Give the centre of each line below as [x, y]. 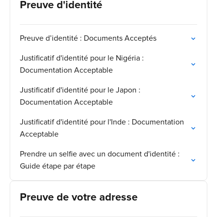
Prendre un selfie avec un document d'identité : [100, 154]
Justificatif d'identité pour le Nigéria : [82, 58]
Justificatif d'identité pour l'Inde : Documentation [102, 122]
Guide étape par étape [58, 166]
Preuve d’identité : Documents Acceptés [88, 38]
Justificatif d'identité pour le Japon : [80, 90]
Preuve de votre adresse [79, 197]
